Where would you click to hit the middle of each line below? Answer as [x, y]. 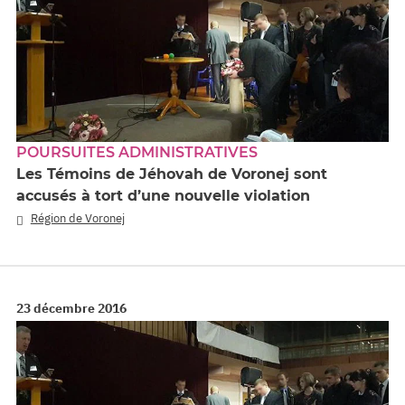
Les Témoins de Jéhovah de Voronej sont [172, 174]
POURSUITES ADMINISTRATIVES [137, 153]
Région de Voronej [77, 219]
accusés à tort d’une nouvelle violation [163, 196]
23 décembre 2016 [71, 308]
